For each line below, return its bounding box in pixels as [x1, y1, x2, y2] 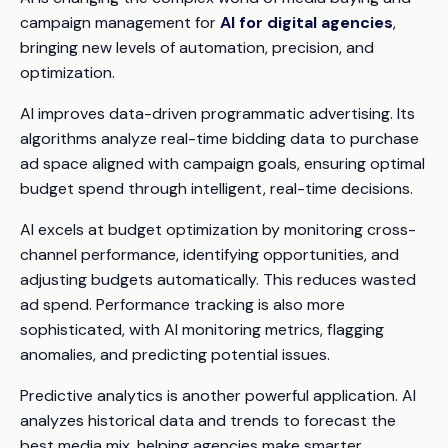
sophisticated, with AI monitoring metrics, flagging [20, 319, 384, 341]
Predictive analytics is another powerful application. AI [20, 385, 416, 407]
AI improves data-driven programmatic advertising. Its [20, 103, 415, 125]
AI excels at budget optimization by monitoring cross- [20, 219, 416, 241]
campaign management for [20, 12, 220, 34]
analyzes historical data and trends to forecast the [20, 410, 396, 432]
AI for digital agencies [220, 12, 393, 34]
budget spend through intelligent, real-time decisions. [20, 178, 413, 200]
